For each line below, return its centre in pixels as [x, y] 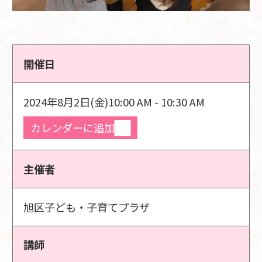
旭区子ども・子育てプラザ [87, 207]
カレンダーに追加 [72, 128]
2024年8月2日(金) [66, 101]
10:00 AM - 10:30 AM [157, 101]
